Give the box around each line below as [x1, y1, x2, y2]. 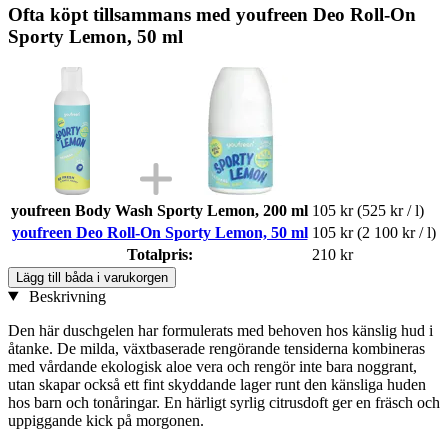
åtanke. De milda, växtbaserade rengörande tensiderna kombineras [8, 339, 425, 357]
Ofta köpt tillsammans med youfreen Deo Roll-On [8, 3, 416, 25]
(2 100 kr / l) [357, 223, 436, 241]
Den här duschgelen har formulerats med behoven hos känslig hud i [8, 321, 433, 339]
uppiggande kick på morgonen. [8, 411, 204, 429]
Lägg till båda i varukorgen [16, 269, 168, 285]
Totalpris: [126, 245, 193, 263]
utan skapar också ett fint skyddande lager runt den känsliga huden [8, 375, 426, 393]
